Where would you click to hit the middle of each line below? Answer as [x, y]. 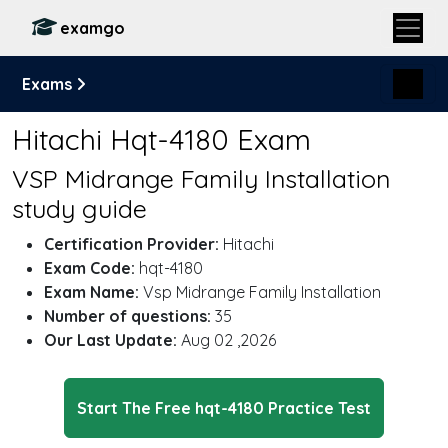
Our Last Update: [110, 340]
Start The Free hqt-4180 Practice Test [224, 408]
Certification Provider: [131, 244]
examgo [92, 28]
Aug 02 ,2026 [226, 340]
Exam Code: [89, 268]
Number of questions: [127, 316]
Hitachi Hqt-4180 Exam [161, 139]
